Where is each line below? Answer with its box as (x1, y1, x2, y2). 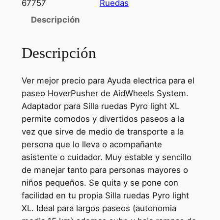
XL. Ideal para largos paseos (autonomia (21, 203, 176, 214)
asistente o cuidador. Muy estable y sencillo (21, 152, 192, 163)
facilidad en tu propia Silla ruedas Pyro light (21, 191, 189, 201)
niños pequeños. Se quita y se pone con (21, 178, 178, 188)
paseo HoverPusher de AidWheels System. (21, 88, 189, 99)
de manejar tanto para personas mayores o (21, 165, 188, 175)
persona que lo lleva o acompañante (21, 139, 162, 150)
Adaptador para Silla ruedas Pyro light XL (21, 101, 179, 111)
